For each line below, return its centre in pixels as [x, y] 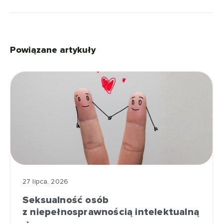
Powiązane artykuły [53, 50]
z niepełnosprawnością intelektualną [111, 212]
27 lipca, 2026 [45, 181]
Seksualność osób [66, 200]
